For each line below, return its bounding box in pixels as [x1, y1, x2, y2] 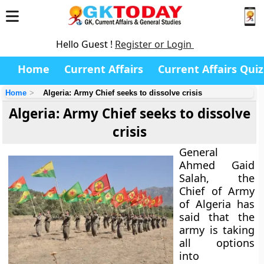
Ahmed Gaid [179, 158, 255, 172]
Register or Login [115, 38, 194, 51]
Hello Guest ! [56, 38, 115, 51]
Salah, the [179, 171, 255, 185]
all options [179, 236, 255, 250]
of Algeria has [179, 197, 255, 211]
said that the [179, 210, 255, 224]
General [179, 145, 219, 159]
